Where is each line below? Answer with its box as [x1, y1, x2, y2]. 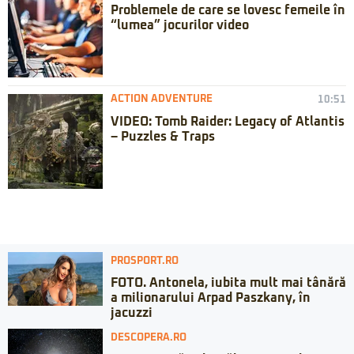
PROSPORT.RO [111, 256, 179, 267]
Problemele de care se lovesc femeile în [111, 4, 345, 17]
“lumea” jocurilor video [111, 19, 249, 32]
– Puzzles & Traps [111, 130, 215, 144]
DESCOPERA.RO [111, 333, 186, 344]
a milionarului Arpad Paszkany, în [111, 292, 311, 305]
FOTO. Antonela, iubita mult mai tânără [111, 277, 346, 290]
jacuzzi [111, 307, 153, 320]
